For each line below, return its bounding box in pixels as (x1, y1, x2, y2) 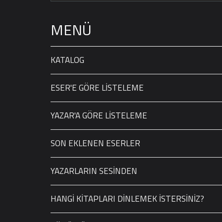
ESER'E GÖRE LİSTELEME (51, 81, 144, 94)
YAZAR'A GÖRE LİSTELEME (51, 109, 147, 122)
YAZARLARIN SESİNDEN (51, 165, 137, 177)
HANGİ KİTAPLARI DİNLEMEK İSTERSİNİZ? (51, 192, 204, 205)
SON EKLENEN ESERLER (51, 137, 140, 150)
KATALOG (51, 54, 84, 66)
